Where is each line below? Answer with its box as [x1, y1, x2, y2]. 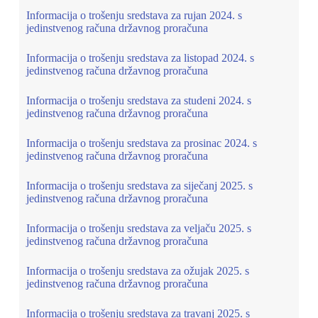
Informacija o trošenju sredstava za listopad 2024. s [26, 52, 254, 64]
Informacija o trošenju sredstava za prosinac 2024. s [26, 137, 257, 149]
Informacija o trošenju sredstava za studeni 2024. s [26, 94, 251, 106]
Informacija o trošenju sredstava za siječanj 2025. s [26, 180, 253, 192]
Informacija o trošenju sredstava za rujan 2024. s [26, 9, 242, 21]
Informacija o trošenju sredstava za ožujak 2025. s [26, 265, 249, 277]
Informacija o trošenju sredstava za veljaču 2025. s [26, 222, 251, 234]
